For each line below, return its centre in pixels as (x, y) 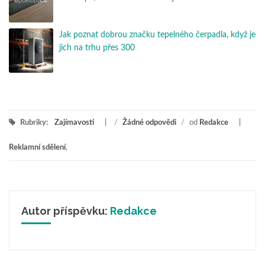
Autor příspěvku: (66, 211)
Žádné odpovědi (149, 123)
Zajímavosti (74, 123)
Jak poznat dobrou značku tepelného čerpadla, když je (157, 35)
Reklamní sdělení (37, 148)
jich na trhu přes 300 (97, 48)
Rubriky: (34, 123)
